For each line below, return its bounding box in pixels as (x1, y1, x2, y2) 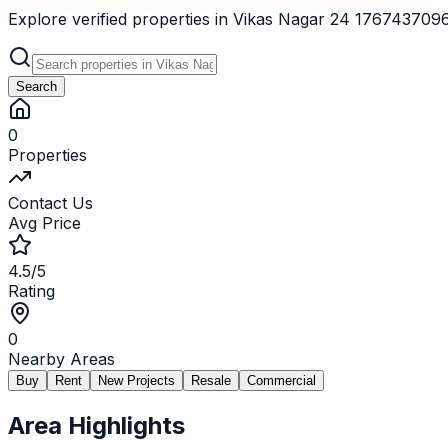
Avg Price (8, 212, 81, 233)
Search (16, 78, 57, 94)
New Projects (98, 372, 175, 388)
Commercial (247, 372, 316, 388)
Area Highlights (8, 410, 185, 440)
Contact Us (8, 192, 93, 213)
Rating (8, 280, 55, 301)
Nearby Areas (8, 348, 115, 369)
